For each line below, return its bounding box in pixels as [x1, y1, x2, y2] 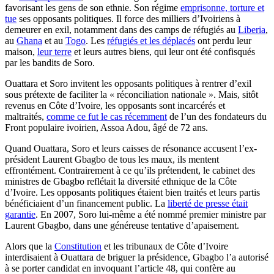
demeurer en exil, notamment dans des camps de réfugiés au [5, 24, 238, 35]
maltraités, [5, 111, 46, 122]
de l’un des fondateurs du [167, 111, 267, 122]
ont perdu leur [195, 35, 251, 46]
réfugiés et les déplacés [107, 35, 195, 46]
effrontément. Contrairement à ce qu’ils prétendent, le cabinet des [5, 165, 255, 176]
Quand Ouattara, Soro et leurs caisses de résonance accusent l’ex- [5, 143, 257, 154]
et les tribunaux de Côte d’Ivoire [102, 240, 228, 251]
